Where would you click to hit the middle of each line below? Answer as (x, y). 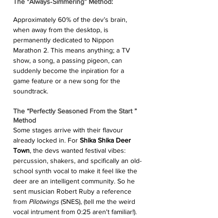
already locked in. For (46, 140)
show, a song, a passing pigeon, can (69, 60)
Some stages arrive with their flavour (69, 130)
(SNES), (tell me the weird (98, 201)
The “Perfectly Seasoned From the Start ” (76, 111)
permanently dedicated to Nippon (64, 40)
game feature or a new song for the (68, 81)
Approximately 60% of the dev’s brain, (71, 19)
